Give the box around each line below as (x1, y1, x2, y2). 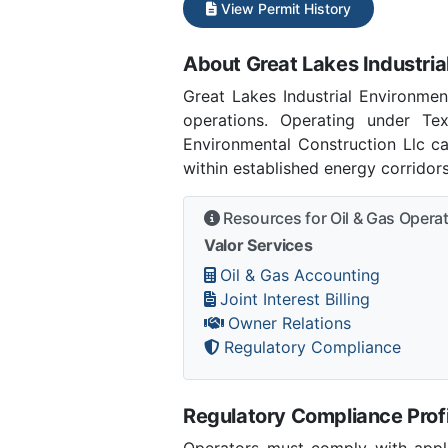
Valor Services (204, 234, 313, 255)
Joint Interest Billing (220, 288, 370, 309)
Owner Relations (228, 312, 351, 333)
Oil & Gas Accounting (220, 264, 380, 285)
